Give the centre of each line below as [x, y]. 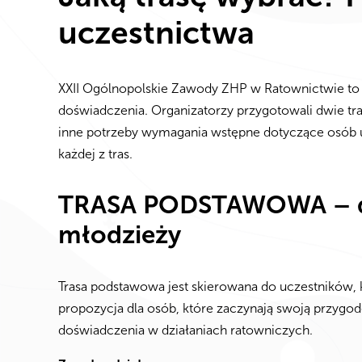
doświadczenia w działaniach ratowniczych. [185, 330]
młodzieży [120, 235]
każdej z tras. [95, 154]
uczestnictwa [156, 32]
